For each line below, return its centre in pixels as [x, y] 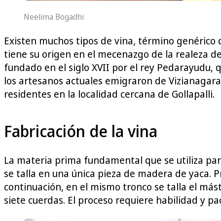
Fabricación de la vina [81, 131]
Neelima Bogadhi [54, 17]
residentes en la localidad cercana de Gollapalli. [109, 94]
